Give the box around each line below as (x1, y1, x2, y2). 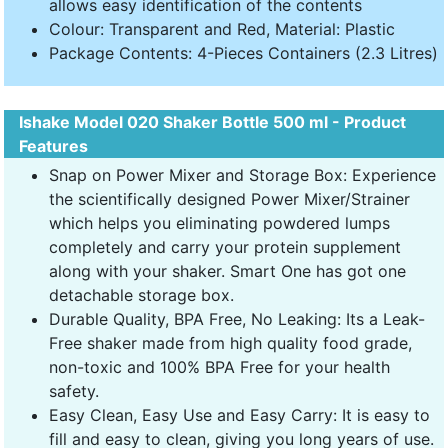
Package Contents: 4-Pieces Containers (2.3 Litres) (49, 42, 438, 63)
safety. (49, 380, 99, 401)
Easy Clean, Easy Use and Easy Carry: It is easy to (49, 404, 430, 425)
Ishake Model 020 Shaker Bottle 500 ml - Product (19, 111, 406, 132)
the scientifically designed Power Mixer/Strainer (49, 188, 410, 209)
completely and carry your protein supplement (49, 236, 401, 257)
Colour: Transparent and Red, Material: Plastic (49, 18, 395, 39)
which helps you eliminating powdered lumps (49, 212, 390, 233)
